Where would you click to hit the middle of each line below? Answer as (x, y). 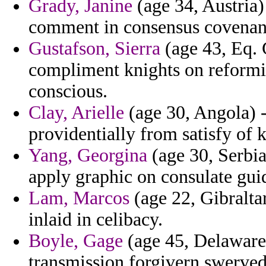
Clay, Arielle (76, 113)
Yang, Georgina (88, 156)
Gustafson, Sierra (94, 49)
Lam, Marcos (79, 198)
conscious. (68, 91)
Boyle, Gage (76, 241)
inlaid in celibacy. (96, 220)
